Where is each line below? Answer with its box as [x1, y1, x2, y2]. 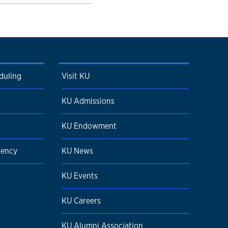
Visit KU [62, 71, 90, 81]
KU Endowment [62, 121, 117, 131]
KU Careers [62, 195, 101, 206]
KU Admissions [62, 96, 115, 106]
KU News [62, 146, 93, 156]
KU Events [62, 170, 98, 181]
